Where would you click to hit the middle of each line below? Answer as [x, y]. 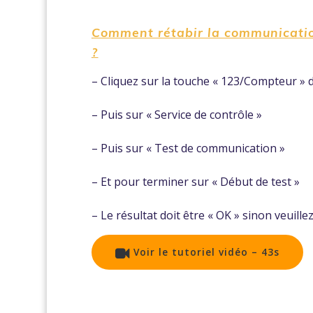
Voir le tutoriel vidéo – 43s [207, 252]
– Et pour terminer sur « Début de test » [196, 181]
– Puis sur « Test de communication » [189, 148]
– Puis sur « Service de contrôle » [177, 114]
